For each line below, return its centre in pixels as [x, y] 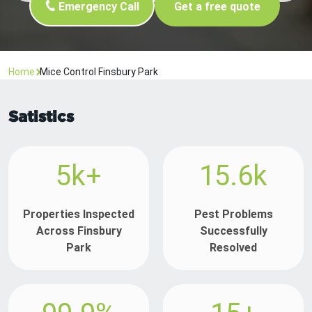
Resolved [233, 248]
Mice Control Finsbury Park [99, 72]
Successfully [233, 231]
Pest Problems [233, 214]
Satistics [41, 116]
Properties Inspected [79, 214]
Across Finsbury [79, 231]
